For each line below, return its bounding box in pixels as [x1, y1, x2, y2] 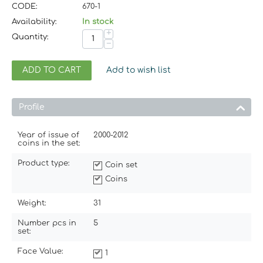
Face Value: [18, 247, 63, 255]
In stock [82, 17, 113, 26]
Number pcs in [18, 218, 76, 227]
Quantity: [12, 32, 49, 41]
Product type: [18, 159, 70, 167]
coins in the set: [18, 139, 80, 147]
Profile [19, 102, 45, 112]
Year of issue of [18, 130, 79, 139]
